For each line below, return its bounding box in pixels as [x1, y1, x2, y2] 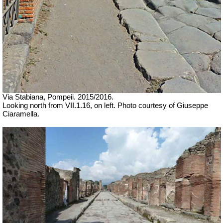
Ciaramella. [2, 110, 39, 118]
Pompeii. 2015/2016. [47, 93, 113, 102]
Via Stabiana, [2, 93, 47, 102]
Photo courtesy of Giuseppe [117, 102, 208, 110]
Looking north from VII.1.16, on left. [2, 102, 117, 110]
